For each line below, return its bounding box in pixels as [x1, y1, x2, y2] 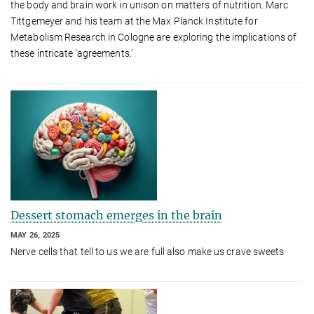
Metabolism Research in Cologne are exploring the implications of [11, 32, 297, 43]
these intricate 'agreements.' [11, 48, 132, 60]
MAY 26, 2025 [11, 231, 60, 240]
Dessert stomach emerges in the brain [11, 208, 222, 223]
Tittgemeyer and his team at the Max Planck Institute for [11, 15, 258, 27]
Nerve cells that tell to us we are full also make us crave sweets [11, 246, 285, 258]
